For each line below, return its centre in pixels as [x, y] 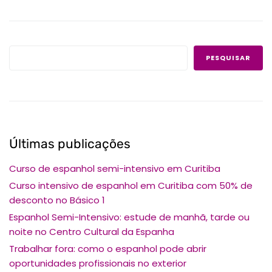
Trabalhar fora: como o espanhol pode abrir [108, 248]
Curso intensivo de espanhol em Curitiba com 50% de [131, 185]
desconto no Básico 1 [57, 200]
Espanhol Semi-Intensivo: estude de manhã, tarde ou [129, 217]
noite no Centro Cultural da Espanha [92, 231]
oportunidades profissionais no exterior [98, 263]
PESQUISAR [228, 57]
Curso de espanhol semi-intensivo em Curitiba [115, 168]
